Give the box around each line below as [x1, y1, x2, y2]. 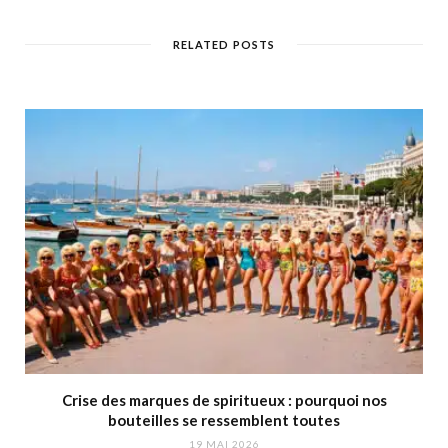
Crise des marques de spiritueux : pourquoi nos [61, 391, 387, 410]
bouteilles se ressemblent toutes [108, 411, 340, 430]
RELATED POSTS [172, 37, 276, 51]
